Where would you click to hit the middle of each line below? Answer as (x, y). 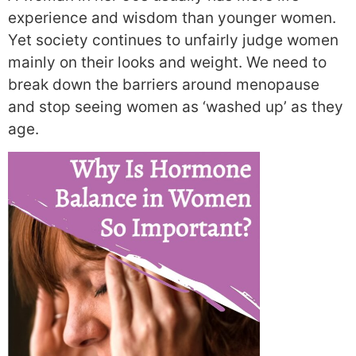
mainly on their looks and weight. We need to (167, 63)
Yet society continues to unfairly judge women (173, 41)
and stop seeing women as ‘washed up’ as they (176, 107)
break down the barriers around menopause (164, 85)
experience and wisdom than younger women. (172, 18)
